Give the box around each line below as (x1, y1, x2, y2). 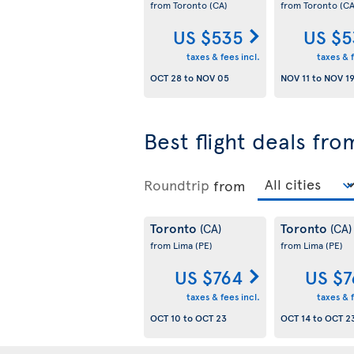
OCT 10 (150, 311, 181, 325)
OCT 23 (195, 311, 227, 325)
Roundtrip (144, 175, 209, 194)
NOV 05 (196, 71, 229, 85)
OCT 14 (280, 311, 311, 325)
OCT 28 (150, 71, 182, 85)
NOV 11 (280, 71, 310, 85)
